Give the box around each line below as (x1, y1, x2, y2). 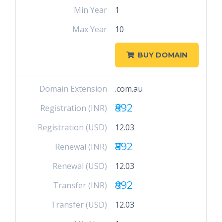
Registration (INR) (40, 103, 108, 113)
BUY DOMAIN (137, 51, 187, 59)
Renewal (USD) (53, 161, 108, 171)
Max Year (72, 24, 108, 35)
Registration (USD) (38, 122, 108, 133)
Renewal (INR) (55, 141, 108, 152)
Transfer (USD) (51, 199, 108, 210)
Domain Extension (39, 83, 108, 94)
